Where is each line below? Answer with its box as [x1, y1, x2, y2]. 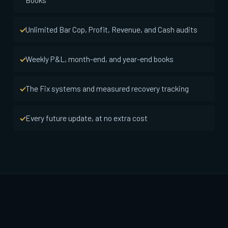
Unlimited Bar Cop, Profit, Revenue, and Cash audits [25, 24, 197, 34]
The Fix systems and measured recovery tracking [25, 83, 189, 93]
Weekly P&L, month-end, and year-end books [25, 53, 174, 64]
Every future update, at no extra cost [25, 112, 148, 123]
